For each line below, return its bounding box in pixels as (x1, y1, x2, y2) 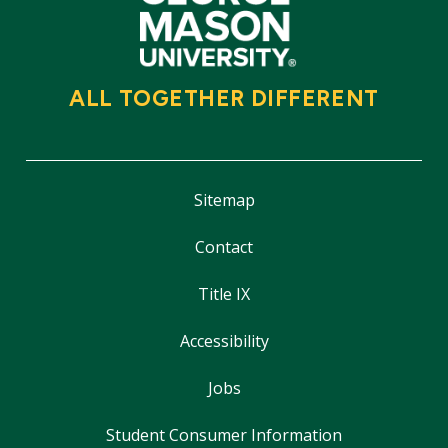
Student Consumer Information (106, 423, 342, 446)
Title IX (198, 283, 250, 306)
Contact (195, 236, 253, 259)
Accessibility (179, 330, 269, 353)
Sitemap (193, 189, 255, 212)
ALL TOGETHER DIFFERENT (69, 85, 379, 113)
